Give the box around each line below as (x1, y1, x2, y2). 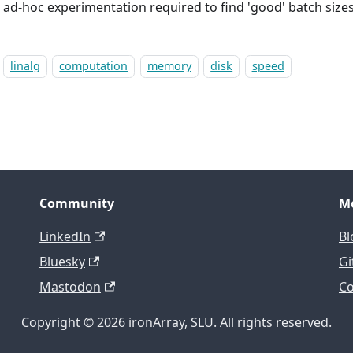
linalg (10, 58, 40, 74)
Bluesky (39, 253, 85, 271)
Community (39, 195, 114, 213)
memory (147, 58, 191, 74)
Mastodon (39, 278, 101, 296)
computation (59, 58, 128, 74)
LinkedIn (39, 228, 91, 246)
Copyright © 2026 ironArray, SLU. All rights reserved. (21, 314, 332, 332)
